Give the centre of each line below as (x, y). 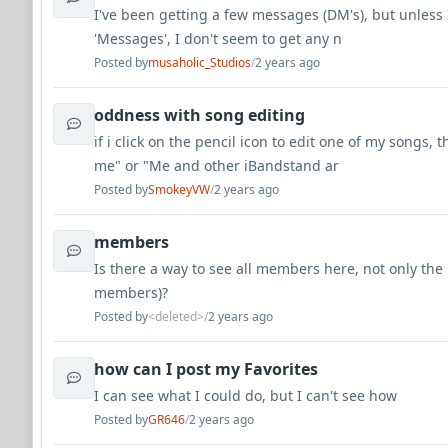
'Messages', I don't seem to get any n (218, 38)
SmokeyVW (179, 189)
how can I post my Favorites (206, 369)
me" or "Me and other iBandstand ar (216, 165)
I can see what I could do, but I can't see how (245, 395)
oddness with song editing (199, 115)
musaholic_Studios (199, 62)
